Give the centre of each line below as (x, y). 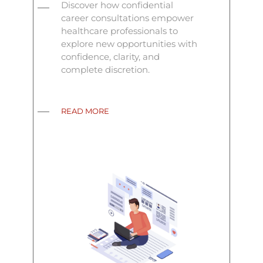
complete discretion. (106, 70)
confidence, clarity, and (111, 57)
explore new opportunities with (129, 44)
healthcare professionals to (120, 31)
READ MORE (85, 111)
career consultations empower (128, 18)
